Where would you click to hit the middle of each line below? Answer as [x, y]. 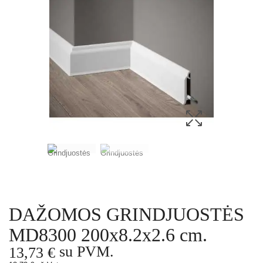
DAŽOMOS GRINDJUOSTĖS [127, 215]
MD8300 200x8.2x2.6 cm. [108, 235]
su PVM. [85, 252]
